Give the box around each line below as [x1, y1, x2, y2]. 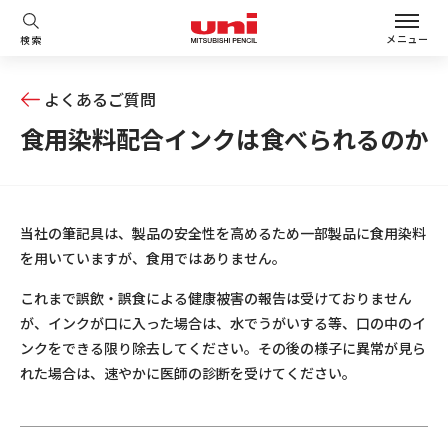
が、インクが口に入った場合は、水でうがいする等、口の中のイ [20, 313, 426, 333]
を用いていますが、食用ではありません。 [20, 248, 286, 268]
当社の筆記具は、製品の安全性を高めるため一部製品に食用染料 [20, 223, 426, 243]
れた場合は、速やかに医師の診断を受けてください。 [20, 363, 356, 383]
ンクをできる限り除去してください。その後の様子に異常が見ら [20, 338, 426, 358]
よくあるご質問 [44, 87, 156, 111]
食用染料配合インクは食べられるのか [20, 121, 428, 156]
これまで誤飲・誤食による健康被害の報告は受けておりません [20, 288, 412, 308]
